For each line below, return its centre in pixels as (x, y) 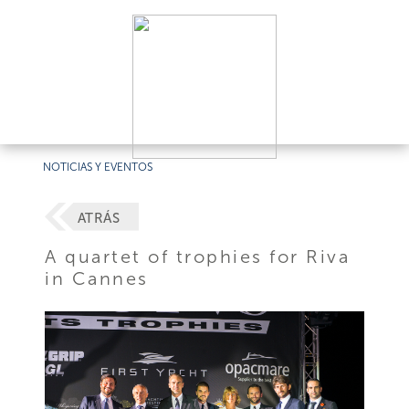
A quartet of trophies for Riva (198, 256)
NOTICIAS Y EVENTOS (98, 167)
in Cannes (97, 278)
